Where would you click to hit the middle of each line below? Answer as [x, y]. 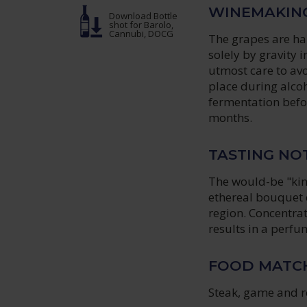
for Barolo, [152, 25]
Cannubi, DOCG [142, 34]
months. [231, 118]
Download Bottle [144, 16]
